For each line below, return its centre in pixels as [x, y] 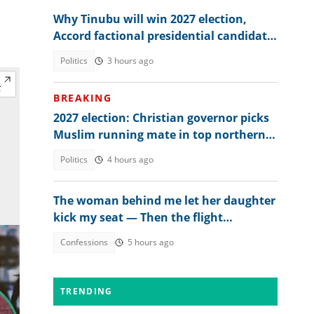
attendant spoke [100, 234]
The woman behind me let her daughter [164, 200]
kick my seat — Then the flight [138, 217]
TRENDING [87, 291]
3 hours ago [130, 61]
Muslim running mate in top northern [159, 135]
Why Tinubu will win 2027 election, [150, 19]
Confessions [84, 242]
